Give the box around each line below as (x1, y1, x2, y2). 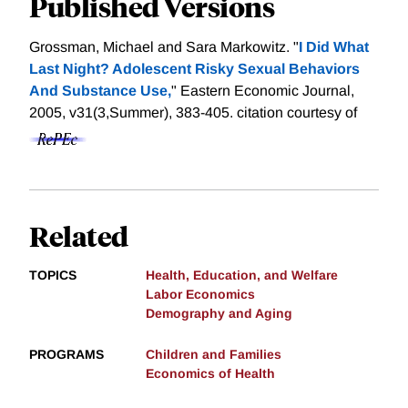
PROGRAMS (29, 347, 104, 362)
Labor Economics (146, 287, 255, 302)
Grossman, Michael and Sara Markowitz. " (29, 39, 299, 56)
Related (29, 218, 128, 254)
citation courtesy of (237, 105, 357, 121)
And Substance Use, (29, 83, 171, 99)
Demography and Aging (146, 306, 292, 321)
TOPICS (29, 268, 76, 283)
